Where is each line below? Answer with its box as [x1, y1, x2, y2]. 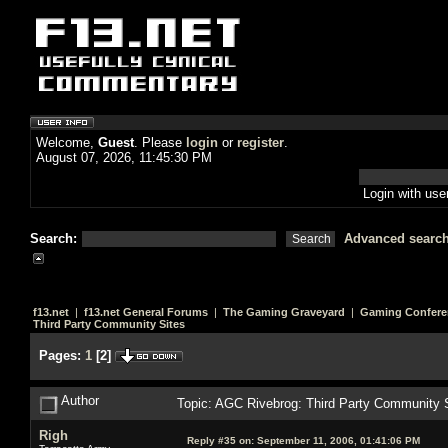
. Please [134, 135, 186, 150]
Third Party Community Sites [33, 318, 185, 330]
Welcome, [36, 135, 98, 150]
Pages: [39, 348, 81, 363]
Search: [30, 231, 81, 246]
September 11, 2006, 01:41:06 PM [254, 434, 420, 446]
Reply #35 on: [187, 434, 254, 446]
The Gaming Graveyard [223, 306, 345, 318]
